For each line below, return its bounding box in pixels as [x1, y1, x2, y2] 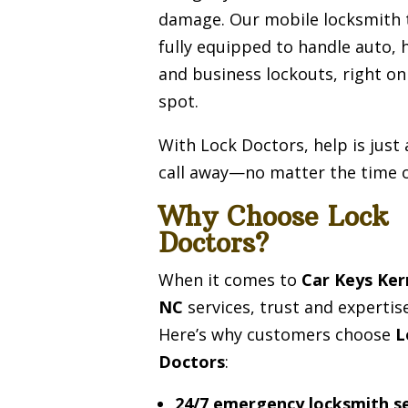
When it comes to [158, 268, 302, 291]
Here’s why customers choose [158, 322, 396, 345]
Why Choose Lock [158, 199, 389, 233]
